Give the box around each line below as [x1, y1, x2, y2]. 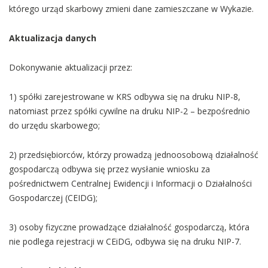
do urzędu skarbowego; [9, 120, 100, 131]
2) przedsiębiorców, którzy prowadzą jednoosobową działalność [9, 149, 258, 160]
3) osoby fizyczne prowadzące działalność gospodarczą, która [9, 221, 249, 233]
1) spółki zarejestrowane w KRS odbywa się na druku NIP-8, [9, 91, 240, 102]
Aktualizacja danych [9, 32, 96, 44]
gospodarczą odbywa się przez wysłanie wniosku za [9, 163, 210, 175]
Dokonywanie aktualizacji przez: [9, 62, 132, 73]
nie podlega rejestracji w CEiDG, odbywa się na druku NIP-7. [9, 236, 241, 247]
